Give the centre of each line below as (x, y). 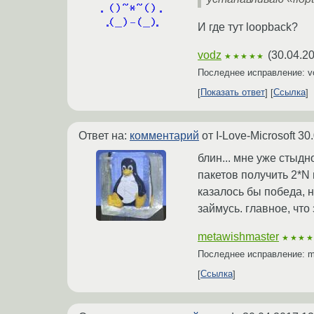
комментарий (164, 135)
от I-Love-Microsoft (248, 135)
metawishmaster (238, 236)
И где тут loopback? (248, 27)
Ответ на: (104, 135)
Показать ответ (233, 93)
